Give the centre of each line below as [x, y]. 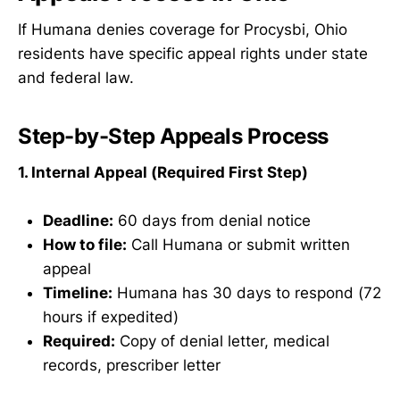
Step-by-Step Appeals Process [173, 137]
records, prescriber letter [132, 366]
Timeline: [78, 293]
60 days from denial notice [212, 221]
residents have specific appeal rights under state [193, 54]
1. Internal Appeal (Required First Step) [163, 173]
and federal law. [76, 78]
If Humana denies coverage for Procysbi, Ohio [183, 30]
